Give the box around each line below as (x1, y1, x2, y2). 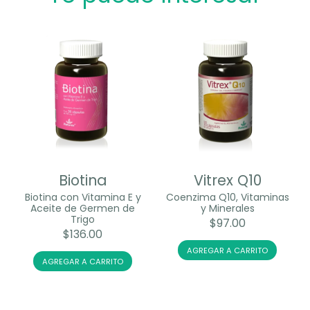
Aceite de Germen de (30, 201, 135, 216)
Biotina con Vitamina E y (24, 190, 141, 205)
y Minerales (200, 201, 255, 216)
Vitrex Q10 (193, 170, 262, 191)
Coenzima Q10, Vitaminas (165, 190, 289, 205)
